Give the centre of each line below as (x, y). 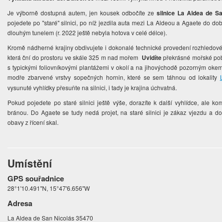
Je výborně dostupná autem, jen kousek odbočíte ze (82, 13)
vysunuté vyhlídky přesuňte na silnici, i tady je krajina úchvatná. (93, 88)
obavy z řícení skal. (34, 122)
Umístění (30, 163)
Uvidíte (152, 58)
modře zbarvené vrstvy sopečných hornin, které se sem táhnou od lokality (114, 77)
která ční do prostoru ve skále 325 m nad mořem (75, 57)
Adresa (20, 203)
